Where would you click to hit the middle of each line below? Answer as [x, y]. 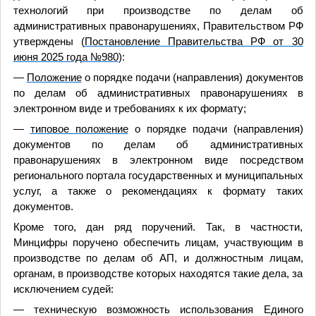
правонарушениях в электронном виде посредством [158, 160]
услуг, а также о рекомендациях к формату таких [158, 191]
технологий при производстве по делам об [158, 10]
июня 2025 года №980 [66, 57]
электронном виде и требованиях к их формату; [129, 108]
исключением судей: [63, 289]
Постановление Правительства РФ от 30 [194, 41]
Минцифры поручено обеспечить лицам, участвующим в [158, 242]
